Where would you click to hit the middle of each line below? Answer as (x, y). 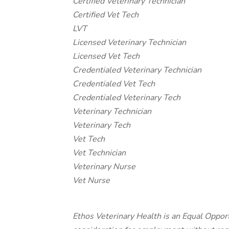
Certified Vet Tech (106, 15)
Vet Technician (99, 153)
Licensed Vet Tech (106, 56)
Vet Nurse (91, 180)
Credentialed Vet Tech (114, 84)
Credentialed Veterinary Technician (137, 70)
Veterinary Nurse (104, 167)
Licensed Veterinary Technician (129, 42)
